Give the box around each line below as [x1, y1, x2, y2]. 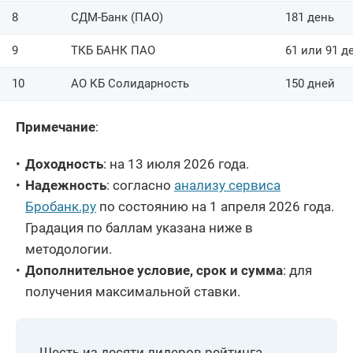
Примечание [16, 118, 95, 135]
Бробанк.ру [25, 198, 96, 214]
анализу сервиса [174, 176, 281, 193]
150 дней [285, 76, 335, 91]
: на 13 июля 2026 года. [103, 155, 249, 172]
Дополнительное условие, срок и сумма [25, 262, 283, 278]
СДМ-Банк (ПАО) [71, 9, 163, 24]
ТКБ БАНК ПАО [71, 43, 155, 58]
